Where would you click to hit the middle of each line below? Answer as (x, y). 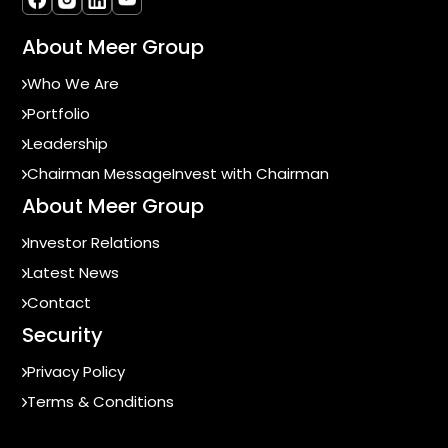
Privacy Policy (76, 372)
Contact (59, 303)
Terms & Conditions (100, 402)
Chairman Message (99, 174)
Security (62, 335)
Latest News (73, 273)
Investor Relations (93, 243)
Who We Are (73, 84)
